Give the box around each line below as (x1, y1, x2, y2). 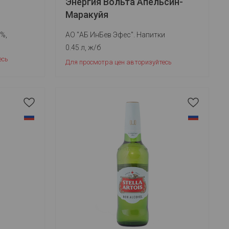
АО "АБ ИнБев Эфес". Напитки (65, 31, 166, 39)
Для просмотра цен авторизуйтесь (65, 58, 172, 66)
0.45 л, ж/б (65, 43, 101, 52)
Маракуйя (65, 9, 109, 20)
